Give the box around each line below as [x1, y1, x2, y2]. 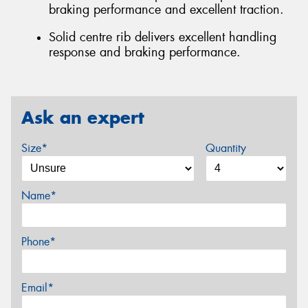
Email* [21, 280, 54, 295]
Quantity [205, 141, 246, 155]
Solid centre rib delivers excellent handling [49, 28, 276, 45]
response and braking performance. [49, 43, 241, 60]
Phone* [21, 234, 56, 249]
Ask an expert [21, 107, 144, 129]
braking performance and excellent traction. [49, 1, 284, 19]
